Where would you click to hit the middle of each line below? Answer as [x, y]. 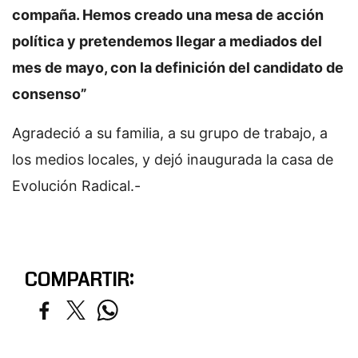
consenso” [50, 94]
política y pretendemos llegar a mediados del [167, 41]
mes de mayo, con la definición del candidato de [178, 68]
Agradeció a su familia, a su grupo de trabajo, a [170, 133]
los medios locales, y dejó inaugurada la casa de [173, 159]
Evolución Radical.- [76, 186]
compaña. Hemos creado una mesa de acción [168, 15]
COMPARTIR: [79, 280]
